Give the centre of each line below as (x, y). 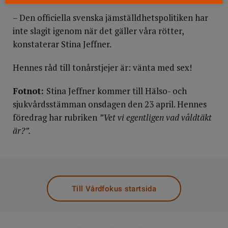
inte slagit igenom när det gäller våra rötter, (98, 31)
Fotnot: (30, 91)
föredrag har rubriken (56, 117)
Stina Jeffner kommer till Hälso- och (117, 91)
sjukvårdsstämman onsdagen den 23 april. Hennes (110, 104)
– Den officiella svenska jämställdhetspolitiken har (110, 18)
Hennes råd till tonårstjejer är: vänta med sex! (102, 67)
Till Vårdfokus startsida (114, 189)
